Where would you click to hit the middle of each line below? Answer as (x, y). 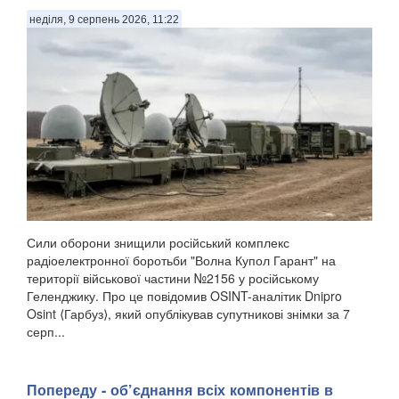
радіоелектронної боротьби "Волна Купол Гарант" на (181, 261)
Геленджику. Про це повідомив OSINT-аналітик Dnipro (184, 296)
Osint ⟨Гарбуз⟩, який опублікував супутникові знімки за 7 (188, 314)
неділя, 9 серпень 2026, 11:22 (104, 20)
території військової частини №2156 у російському (173, 278)
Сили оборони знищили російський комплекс (158, 243)
